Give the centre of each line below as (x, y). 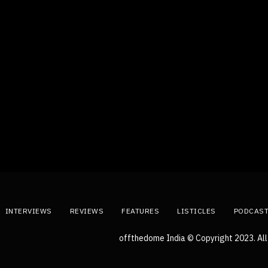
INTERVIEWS (28, 211)
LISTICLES (197, 211)
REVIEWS (86, 211)
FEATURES (140, 211)
